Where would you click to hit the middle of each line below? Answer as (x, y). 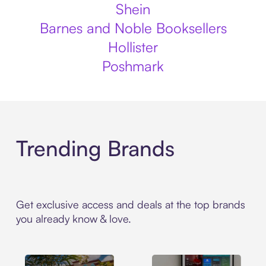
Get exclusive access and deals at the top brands (130, 205)
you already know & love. (73, 219)
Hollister (133, 47)
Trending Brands (95, 148)
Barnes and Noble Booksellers (133, 28)
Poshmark (133, 66)
